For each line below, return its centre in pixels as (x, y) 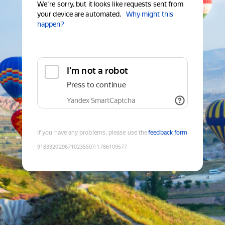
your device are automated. (79, 14)
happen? (51, 24)
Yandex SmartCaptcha (101, 101)
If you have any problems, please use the (92, 133)
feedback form (168, 133)
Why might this (149, 14)
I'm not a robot (97, 71)
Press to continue (96, 85)
